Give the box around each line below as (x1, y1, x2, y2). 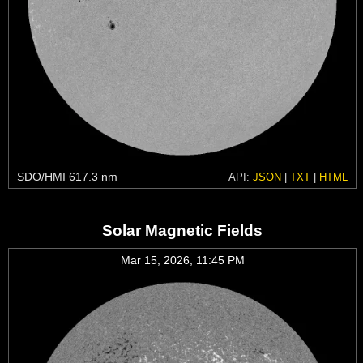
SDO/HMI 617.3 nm (17, 169, 117, 183)
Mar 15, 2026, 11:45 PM (120, 253, 245, 267)
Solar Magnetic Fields (102, 221, 263, 239)
